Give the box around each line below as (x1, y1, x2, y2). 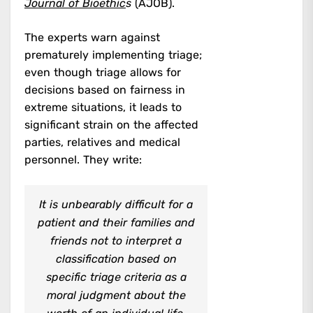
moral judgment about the (46, 288, 186, 302)
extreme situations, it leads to (24, 100, 182, 114)
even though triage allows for (24, 65, 181, 79)
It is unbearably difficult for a (39, 197, 194, 211)
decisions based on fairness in (24, 82, 185, 96)
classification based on (55, 252, 177, 265)
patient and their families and (37, 215, 195, 229)
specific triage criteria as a (45, 270, 187, 284)
